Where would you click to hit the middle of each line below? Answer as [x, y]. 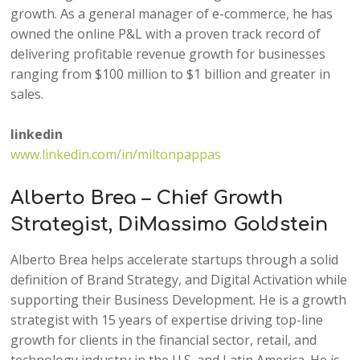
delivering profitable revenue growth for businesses [168, 53]
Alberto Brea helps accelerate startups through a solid [175, 259]
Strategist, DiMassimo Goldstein [170, 224]
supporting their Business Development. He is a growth [179, 299]
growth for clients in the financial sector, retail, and [164, 340]
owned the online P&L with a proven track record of [166, 33]
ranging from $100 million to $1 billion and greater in [171, 74]
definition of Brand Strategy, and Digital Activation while [179, 279]
